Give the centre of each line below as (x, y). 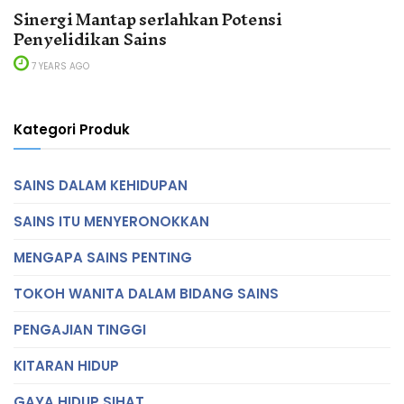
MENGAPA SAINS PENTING (103, 257)
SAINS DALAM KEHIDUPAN (101, 185)
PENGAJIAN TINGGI (80, 329)
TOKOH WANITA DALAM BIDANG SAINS (146, 293)
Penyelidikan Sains (90, 39)
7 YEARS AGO (59, 66)
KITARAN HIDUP (66, 365)
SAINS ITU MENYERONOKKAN (111, 221)
